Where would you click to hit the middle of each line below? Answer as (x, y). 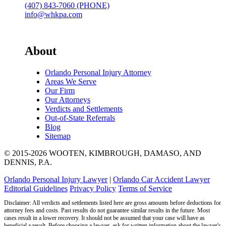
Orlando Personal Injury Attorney (98, 72)
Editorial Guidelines (36, 188)
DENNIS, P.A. (28, 162)
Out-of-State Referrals (80, 118)
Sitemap (58, 136)
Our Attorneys (68, 99)
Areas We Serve (71, 81)
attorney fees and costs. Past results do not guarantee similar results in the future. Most (107, 210)
